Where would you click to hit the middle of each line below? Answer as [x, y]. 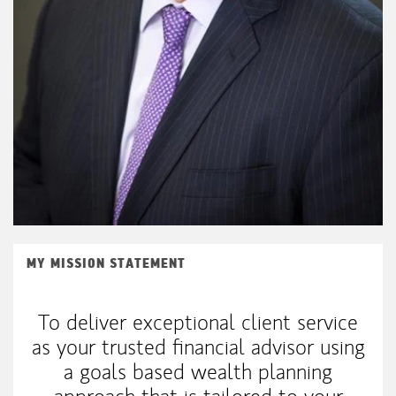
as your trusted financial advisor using [198, 346]
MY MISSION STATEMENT [106, 263]
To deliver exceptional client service [198, 322]
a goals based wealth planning [198, 371]
